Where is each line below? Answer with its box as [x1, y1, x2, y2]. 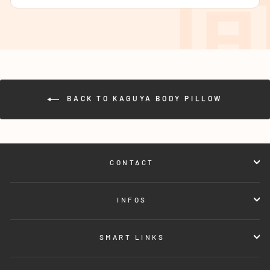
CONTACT [110, 157, 154, 166]
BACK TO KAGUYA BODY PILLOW [63, 94, 224, 103]
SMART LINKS [99, 232, 165, 241]
